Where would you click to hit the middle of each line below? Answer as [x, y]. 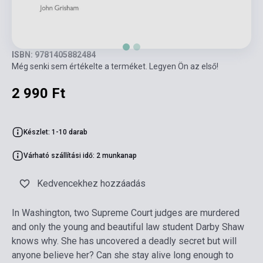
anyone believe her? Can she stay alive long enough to [123, 255]
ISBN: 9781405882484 [54, 54]
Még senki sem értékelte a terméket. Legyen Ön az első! [115, 66]
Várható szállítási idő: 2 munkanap [80, 155]
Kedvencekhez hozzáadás [91, 183]
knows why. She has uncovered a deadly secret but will [124, 241]
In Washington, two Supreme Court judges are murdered [126, 213]
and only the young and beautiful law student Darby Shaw [128, 227]
